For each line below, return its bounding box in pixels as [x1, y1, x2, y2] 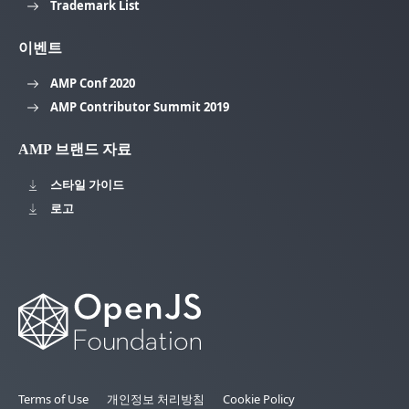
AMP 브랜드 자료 [18, 141, 131, 157]
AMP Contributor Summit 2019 [50, 98, 229, 115]
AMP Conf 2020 [50, 74, 135, 91]
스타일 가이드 [50, 175, 124, 193]
